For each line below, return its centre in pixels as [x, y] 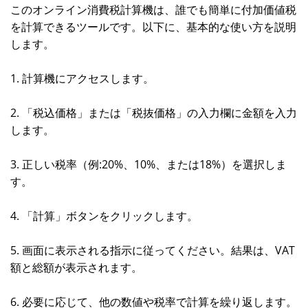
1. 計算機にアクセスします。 [82, 78]
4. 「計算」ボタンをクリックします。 [104, 216]
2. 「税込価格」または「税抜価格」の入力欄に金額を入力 [154, 113]
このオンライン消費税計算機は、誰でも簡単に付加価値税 [153, 10]
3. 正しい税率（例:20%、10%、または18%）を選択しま [148, 164]
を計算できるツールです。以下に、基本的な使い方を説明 [153, 27]
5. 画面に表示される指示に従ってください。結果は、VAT [153, 250]
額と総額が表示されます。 [76, 267]
